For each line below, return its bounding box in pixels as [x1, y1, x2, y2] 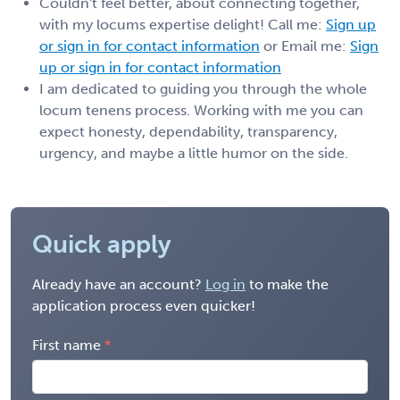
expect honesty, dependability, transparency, [39, 122, 337, 140]
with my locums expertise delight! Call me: [39, 15, 326, 33]
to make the [246, 275, 329, 293]
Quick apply [32, 229, 171, 259]
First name [32, 336, 101, 354]
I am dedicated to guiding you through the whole [39, 79, 367, 97]
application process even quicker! [32, 296, 255, 314]
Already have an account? [32, 275, 205, 293]
